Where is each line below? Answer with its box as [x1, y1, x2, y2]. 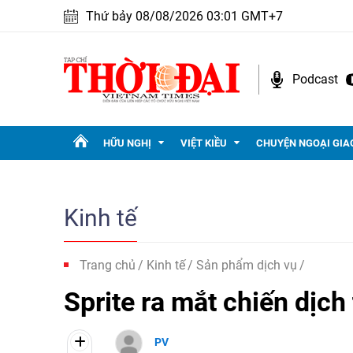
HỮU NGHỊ [103, 137, 151, 149]
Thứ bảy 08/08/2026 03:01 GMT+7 [86, 9, 283, 24]
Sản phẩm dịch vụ [196, 258, 297, 273]
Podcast [292, 71, 338, 87]
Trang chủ [80, 258, 136, 273]
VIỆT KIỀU [180, 137, 227, 149]
